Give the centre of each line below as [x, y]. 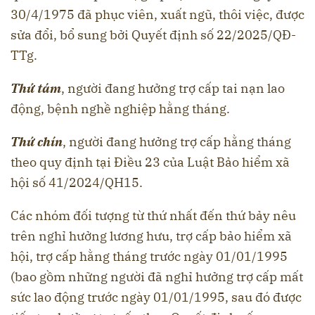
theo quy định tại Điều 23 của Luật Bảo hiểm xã [150, 162]
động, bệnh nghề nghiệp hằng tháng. [120, 108]
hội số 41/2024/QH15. [77, 182]
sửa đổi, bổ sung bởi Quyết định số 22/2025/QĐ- [153, 34]
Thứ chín [37, 141]
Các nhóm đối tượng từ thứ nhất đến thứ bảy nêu [153, 215]
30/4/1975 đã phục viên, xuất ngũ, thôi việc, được [157, 14]
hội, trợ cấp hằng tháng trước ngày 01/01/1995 [149, 256]
